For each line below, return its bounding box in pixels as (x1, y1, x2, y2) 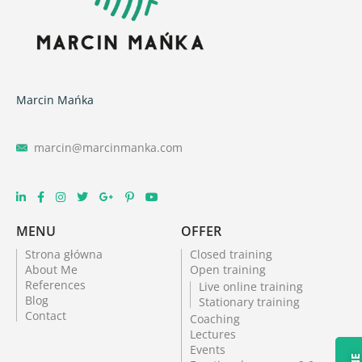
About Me (25, 261, 78, 277)
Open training (190, 261, 266, 277)
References (25, 276, 86, 293)
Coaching (190, 310, 240, 326)
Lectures (190, 326, 236, 342)
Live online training (199, 278, 303, 294)
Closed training (190, 246, 272, 262)
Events (190, 341, 225, 357)
